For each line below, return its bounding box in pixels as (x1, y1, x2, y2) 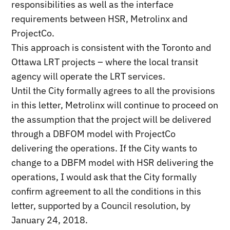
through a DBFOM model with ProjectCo (11, 127, 176, 140)
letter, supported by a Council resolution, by (11, 199, 191, 212)
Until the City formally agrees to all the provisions (11, 84, 216, 97)
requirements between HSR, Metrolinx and (11, 12, 188, 25)
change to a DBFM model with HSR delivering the (11, 156, 214, 168)
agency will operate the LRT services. (11, 70, 166, 82)
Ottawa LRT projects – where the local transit (11, 55, 199, 68)
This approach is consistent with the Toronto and (11, 41, 212, 53)
